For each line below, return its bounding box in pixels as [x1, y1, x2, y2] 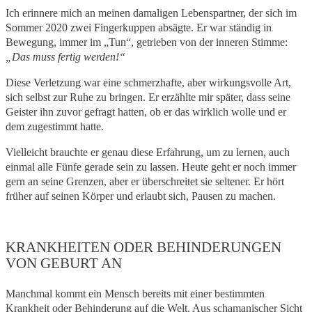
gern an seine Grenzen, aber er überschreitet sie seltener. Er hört [6, 175, 284, 187]
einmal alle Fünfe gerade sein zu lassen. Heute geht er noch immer [6, 160, 296, 173]
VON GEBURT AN [6, 255, 122, 272]
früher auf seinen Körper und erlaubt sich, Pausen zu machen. [6, 189, 276, 202]
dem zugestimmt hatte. [6, 120, 104, 132]
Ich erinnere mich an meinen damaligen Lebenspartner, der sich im [6, 7, 297, 19]
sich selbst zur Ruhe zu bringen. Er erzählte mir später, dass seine [6, 91, 290, 103]
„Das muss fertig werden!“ [6, 51, 125, 63]
